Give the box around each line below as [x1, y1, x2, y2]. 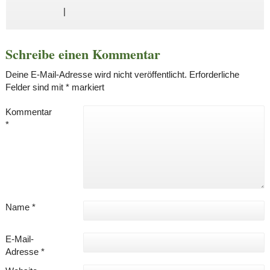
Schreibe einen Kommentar [5, 43, 160, 64]
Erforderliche [189, 69, 239, 80]
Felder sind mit [5, 81, 66, 92]
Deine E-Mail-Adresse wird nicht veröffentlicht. [5, 69, 187, 80]
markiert [69, 81, 104, 92]
